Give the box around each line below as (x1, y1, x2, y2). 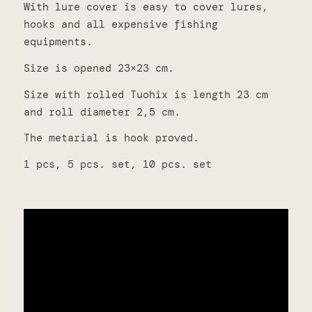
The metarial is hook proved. (23, 131, 199, 146)
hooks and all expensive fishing (23, 17, 218, 31)
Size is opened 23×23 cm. (23, 61, 174, 75)
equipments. (23, 35, 93, 49)
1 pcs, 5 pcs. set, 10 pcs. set (23, 157, 212, 171)
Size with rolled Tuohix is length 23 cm (23, 87, 268, 102)
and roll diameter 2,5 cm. (23, 104, 180, 119)
